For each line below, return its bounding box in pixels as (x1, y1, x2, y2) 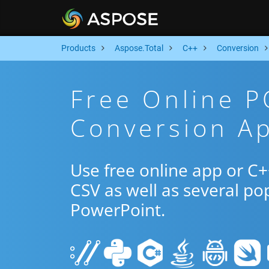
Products (61, 43, 95, 53)
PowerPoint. (70, 198, 165, 221)
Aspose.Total (115, 43, 163, 53)
